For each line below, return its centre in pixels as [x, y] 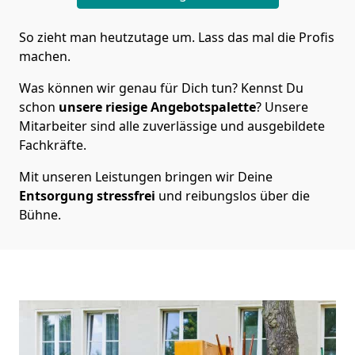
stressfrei [126, 195]
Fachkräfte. [53, 145]
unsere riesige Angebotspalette [157, 107]
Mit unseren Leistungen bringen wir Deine [146, 176]
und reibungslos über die [233, 195]
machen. [45, 56]
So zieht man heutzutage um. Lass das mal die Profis [177, 37]
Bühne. [40, 214]
